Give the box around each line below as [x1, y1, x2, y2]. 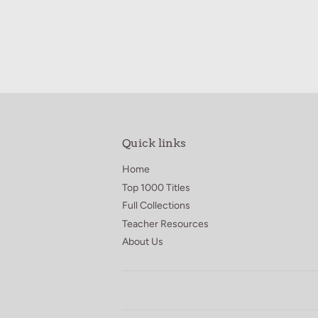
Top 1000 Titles [122, 181, 190, 194]
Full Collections [122, 199, 190, 212]
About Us [122, 236, 163, 248]
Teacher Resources [122, 217, 209, 230]
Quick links [122, 136, 186, 150]
